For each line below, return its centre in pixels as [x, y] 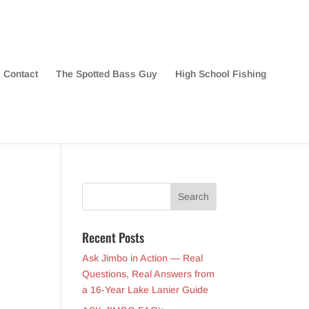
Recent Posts [113, 237]
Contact [20, 74]
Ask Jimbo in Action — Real [143, 258]
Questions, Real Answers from [149, 274]
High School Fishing [220, 74]
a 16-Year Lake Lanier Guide [146, 290]
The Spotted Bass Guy [106, 74]
